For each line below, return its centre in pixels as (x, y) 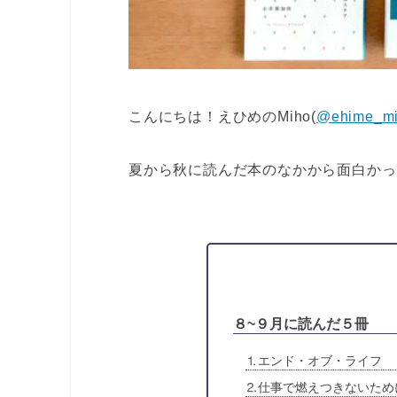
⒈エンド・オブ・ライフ (313, 360)
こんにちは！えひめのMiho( (223, 117)
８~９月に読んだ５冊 (300, 323)
